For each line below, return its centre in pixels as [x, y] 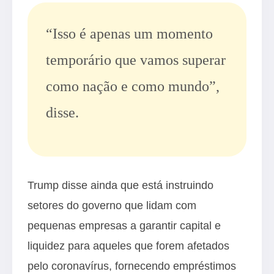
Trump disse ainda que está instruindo [120, 185]
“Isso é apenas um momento [129, 34]
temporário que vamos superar [136, 60]
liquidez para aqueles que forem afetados [128, 246]
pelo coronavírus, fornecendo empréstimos [132, 266]
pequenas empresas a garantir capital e [124, 226]
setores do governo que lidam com [112, 206]
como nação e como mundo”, [133, 87]
